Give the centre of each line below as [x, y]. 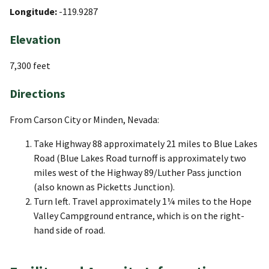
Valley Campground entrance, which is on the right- [139, 216]
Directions [38, 94]
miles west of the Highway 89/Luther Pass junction [138, 173]
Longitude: [34, 12]
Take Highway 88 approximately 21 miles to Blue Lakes [146, 144]
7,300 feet [30, 66]
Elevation [35, 40]
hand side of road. [69, 230]
